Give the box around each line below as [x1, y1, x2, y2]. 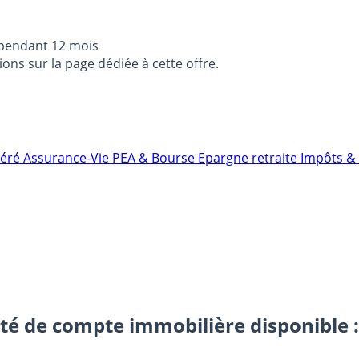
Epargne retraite [198, 149, 301, 167]
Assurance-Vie [23, 149, 112, 167]
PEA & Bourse [112, 149, 198, 167]
